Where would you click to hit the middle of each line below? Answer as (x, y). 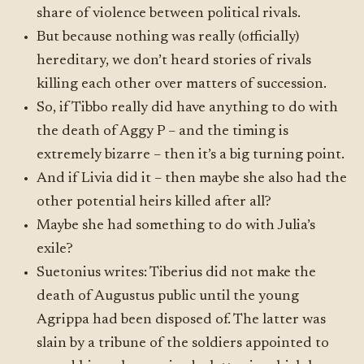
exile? (55, 249)
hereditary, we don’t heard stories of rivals (174, 61)
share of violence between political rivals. (169, 14)
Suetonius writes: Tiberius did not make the (177, 273)
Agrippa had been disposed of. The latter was (182, 320)
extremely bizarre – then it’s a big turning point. (191, 155)
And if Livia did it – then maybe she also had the (192, 179)
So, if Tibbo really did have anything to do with (188, 108)
